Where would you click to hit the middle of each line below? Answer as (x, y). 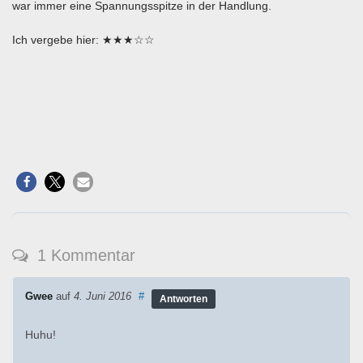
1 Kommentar (84, 256)
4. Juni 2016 (102, 297)
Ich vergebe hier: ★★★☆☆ (83, 40)
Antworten (184, 299)
